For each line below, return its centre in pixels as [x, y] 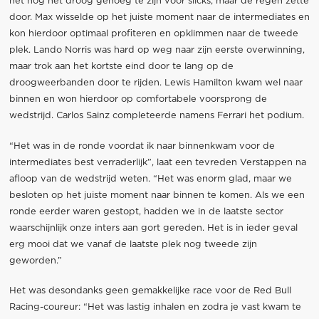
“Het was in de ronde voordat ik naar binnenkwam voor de [142, 146]
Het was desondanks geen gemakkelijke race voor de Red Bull [150, 291]
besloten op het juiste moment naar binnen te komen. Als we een [157, 195]
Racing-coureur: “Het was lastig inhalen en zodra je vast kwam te [155, 307]
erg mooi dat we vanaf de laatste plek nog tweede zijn [133, 244]
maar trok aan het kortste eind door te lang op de [121, 67]
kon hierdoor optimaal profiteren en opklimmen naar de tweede [153, 34]
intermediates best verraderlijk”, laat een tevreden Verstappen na [157, 162]
